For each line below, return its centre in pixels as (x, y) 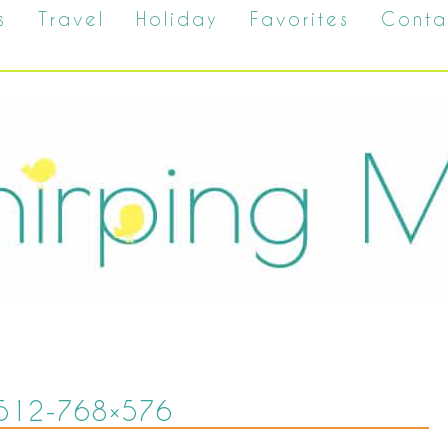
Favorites (300, 18)
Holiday (177, 18)
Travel (71, 18)
